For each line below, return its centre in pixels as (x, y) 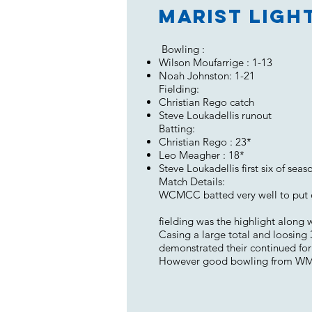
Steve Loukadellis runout (215, 115)
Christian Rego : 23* (205, 142)
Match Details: (192, 181)
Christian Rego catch (206, 102)
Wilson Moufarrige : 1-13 (216, 62)
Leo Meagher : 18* (202, 155)
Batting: (177, 128)
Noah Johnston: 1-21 (207, 76)
